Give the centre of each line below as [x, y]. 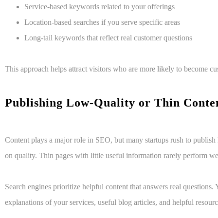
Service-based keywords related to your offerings [100, 7]
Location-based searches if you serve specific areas [102, 22]
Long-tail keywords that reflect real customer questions [108, 38]
